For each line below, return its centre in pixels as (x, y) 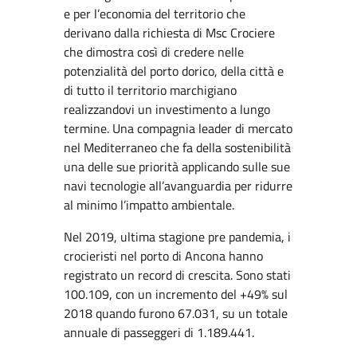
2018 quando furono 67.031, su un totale (176, 313)
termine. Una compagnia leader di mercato (178, 128)
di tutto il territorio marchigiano (150, 90)
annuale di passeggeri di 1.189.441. (159, 332)
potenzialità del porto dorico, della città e (174, 71)
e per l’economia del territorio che (155, 14)
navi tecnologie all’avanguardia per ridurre (178, 186)
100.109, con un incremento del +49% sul (176, 294)
